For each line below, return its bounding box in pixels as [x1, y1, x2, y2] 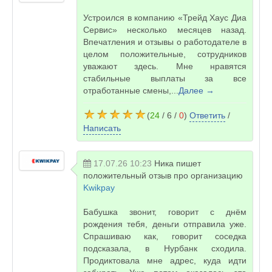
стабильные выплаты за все [83, 73, 246, 83]
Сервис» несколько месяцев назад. [83, 25, 246, 35]
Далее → [178, 86, 214, 95]
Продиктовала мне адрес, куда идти [83, 256, 246, 265]
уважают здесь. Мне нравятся [83, 61, 246, 71]
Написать [83, 123, 121, 133]
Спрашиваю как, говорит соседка [83, 231, 246, 241]
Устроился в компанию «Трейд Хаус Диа [83, 13, 246, 22]
